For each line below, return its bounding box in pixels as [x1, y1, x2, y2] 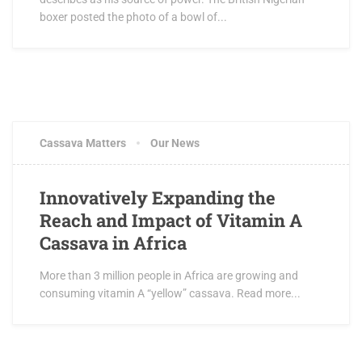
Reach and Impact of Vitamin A [40, 208, 302, 232]
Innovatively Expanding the [40, 186, 276, 209]
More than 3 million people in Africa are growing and [40, 269, 298, 282]
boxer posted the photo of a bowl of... [40, 11, 227, 23]
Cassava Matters [40, 137, 126, 149]
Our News [150, 137, 200, 149]
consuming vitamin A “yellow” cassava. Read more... [40, 287, 301, 300]
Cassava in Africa [40, 231, 187, 255]
